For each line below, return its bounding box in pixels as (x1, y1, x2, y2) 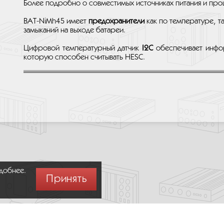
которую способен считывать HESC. (23, 53, 145, 61)
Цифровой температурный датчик (23, 44, 142, 52)
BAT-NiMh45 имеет (23, 17, 88, 25)
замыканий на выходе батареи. (23, 26, 125, 34)
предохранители (88, 17, 144, 25)
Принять (46, 174, 87, 184)
